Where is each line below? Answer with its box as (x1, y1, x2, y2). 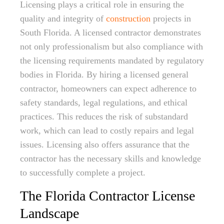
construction (106, 13, 150, 23)
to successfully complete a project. (20, 167, 145, 177)
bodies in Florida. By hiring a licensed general (20, 69, 188, 79)
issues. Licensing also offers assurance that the (20, 139, 189, 149)
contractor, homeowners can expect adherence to (20, 83, 196, 93)
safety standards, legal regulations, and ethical (20, 97, 187, 107)
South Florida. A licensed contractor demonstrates (20, 27, 201, 37)
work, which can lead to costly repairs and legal (20, 125, 194, 135)
